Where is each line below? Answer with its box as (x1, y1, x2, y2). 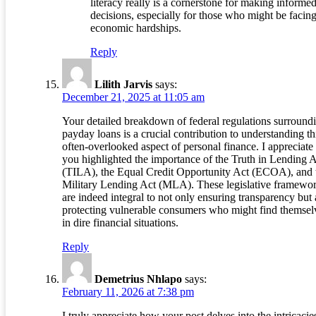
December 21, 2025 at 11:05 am (62, 91, 205, 104)
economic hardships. (90, 22, 181, 35)
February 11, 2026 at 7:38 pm (62, 286, 194, 298)
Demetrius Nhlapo (95, 273, 182, 286)
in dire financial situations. (62, 217, 178, 229)
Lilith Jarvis (95, 78, 152, 91)
